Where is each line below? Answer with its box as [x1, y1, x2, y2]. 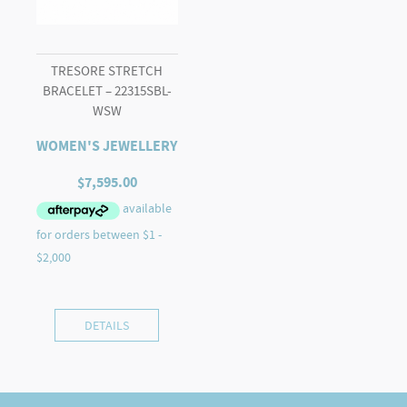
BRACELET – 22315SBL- [42, 82, 172, 101]
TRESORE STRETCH [51, 62, 164, 81]
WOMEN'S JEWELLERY [36, 135, 178, 155]
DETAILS [84, 316, 130, 333]
